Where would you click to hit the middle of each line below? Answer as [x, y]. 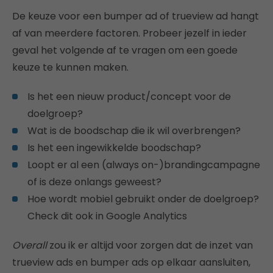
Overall [30, 245]
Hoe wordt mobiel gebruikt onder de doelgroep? [143, 199]
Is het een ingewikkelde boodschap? [114, 147]
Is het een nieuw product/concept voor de [129, 96]
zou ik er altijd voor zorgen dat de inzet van [150, 245]
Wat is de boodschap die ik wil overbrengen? [134, 130]
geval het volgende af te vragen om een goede [125, 50]
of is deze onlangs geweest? [94, 182]
